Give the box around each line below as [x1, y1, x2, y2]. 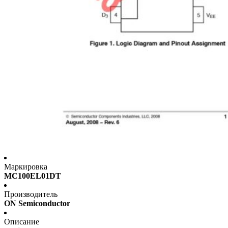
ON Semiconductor [4, 199, 70, 208]
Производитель [4, 190, 58, 199]
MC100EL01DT [4, 172, 61, 181]
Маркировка [4, 162, 47, 172]
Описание [4, 217, 39, 226]
